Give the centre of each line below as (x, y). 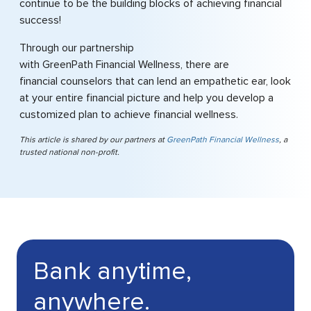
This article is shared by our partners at (93, 140)
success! (42, 20)
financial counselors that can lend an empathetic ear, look (155, 81)
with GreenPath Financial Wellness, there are (124, 65)
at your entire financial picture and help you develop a (146, 98)
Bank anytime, (112, 271)
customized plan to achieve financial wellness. (130, 115)
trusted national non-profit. (69, 152)
